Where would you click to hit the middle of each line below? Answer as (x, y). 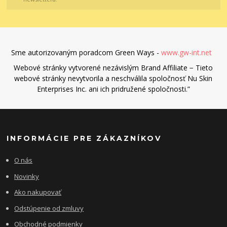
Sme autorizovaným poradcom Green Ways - (86, 52)
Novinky (27, 176)
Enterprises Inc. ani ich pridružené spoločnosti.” (113, 89)
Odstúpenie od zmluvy (49, 208)
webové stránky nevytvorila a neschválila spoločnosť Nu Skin (113, 78)
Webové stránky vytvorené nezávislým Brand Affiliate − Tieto (113, 67)
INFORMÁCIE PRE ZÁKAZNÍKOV (84, 139)
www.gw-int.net (187, 52)
